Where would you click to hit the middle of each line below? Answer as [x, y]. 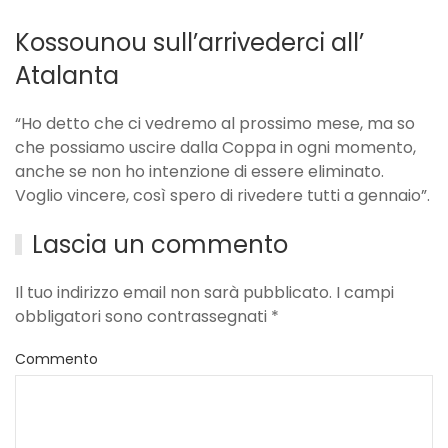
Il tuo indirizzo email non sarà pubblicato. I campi [204, 293]
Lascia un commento [160, 245]
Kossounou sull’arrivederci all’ [189, 43]
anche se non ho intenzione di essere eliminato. [199, 172]
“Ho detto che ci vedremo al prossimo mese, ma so [215, 124]
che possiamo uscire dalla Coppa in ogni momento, [215, 148]
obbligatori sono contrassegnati [143, 317]
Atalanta [67, 76]
